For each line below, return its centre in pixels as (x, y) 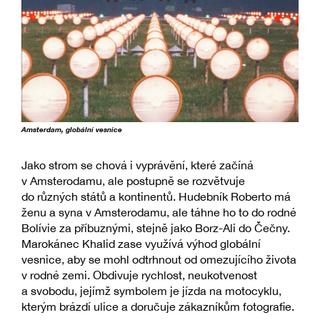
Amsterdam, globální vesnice (72, 129)
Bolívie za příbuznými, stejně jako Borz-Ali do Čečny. (156, 228)
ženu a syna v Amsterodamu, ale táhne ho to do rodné (159, 212)
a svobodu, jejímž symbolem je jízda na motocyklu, (151, 291)
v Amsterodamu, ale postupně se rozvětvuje (133, 181)
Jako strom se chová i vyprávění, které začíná (137, 165)
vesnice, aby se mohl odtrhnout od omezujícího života (159, 260)
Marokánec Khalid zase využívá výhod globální (141, 244)
